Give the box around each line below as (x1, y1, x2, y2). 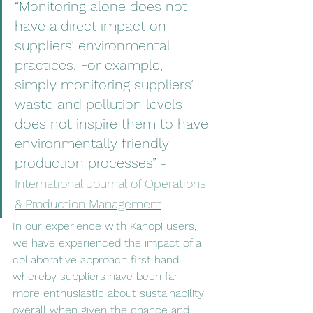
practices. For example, (15, 57, 167, 73)
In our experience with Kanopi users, (13, 219, 200, 233)
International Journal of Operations (15, 176, 210, 191)
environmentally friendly (15, 135, 173, 152)
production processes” (15, 154, 161, 171)
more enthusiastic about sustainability (13, 286, 208, 300)
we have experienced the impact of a (13, 236, 205, 249)
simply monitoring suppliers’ (15, 76, 198, 93)
